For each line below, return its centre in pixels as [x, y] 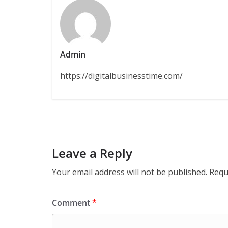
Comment [72, 203]
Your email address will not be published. [130, 172]
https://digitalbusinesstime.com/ [121, 76]
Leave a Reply [92, 153]
